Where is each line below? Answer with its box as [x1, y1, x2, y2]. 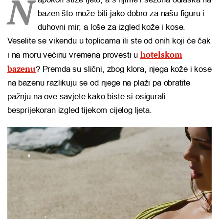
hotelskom [140, 49, 182, 61]
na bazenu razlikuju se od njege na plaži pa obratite [7, 78, 191, 88]
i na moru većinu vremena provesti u [7, 50, 140, 60]
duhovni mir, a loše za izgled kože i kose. [38, 22, 186, 32]
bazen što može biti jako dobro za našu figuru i [38, 9, 205, 19]
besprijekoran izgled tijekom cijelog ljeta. [7, 106, 152, 115]
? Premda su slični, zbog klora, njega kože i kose [35, 65, 212, 74]
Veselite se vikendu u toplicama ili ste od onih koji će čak [7, 36, 211, 46]
